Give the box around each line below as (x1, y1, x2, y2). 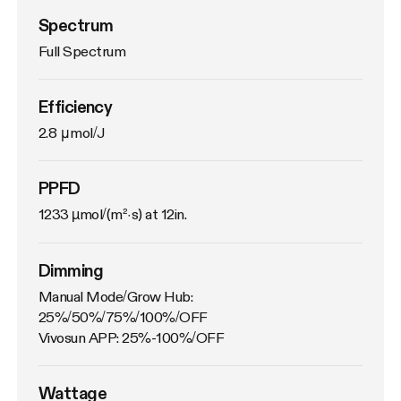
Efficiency (38, 97, 113, 117)
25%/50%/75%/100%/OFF (38, 307, 208, 326)
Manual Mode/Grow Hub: (38, 286, 193, 305)
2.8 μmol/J (38, 124, 106, 142)
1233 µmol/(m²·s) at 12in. (38, 205, 187, 224)
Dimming (38, 260, 103, 280)
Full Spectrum (38, 42, 126, 61)
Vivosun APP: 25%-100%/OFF (38, 328, 225, 346)
